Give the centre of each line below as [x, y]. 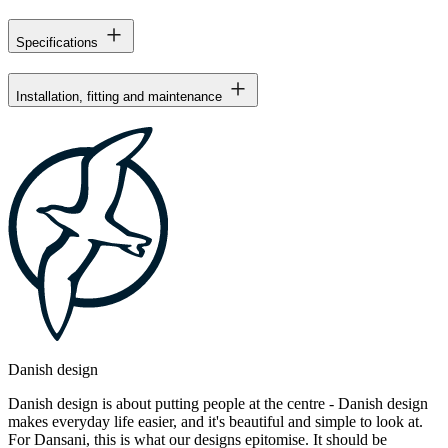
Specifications [57, 43]
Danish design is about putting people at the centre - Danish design [218, 404]
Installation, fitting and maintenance [119, 97]
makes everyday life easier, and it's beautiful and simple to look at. [215, 422]
